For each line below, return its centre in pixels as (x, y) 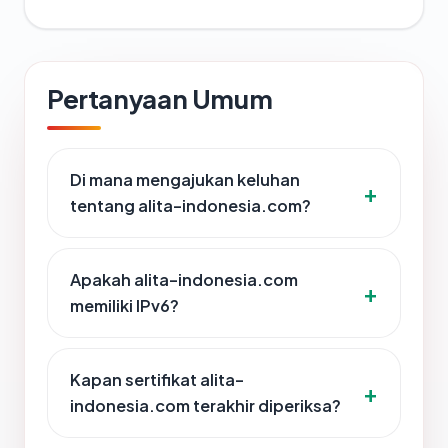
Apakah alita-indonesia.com (184, 280)
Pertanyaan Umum (160, 99)
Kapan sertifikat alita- (157, 380)
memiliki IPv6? (124, 306)
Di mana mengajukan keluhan (185, 180)
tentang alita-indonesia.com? (190, 206)
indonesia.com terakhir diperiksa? (205, 406)
